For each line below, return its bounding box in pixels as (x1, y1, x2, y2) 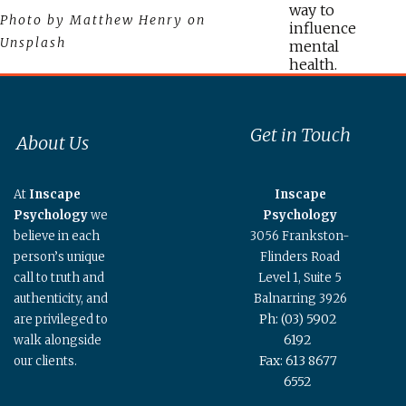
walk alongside (14, 332, 101, 348)
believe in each (14, 227, 100, 244)
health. (288, 54, 337, 73)
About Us (15, 130, 89, 154)
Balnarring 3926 (253, 291, 347, 306)
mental (288, 36, 339, 55)
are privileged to (14, 311, 108, 327)
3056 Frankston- (250, 228, 351, 244)
